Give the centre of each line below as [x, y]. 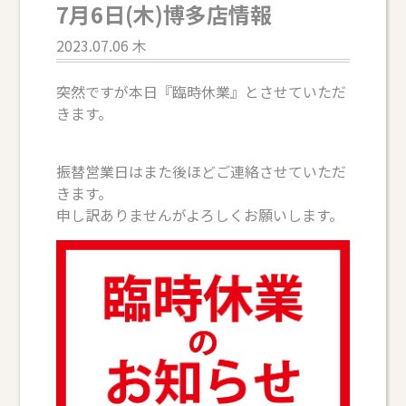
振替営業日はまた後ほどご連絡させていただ [202, 171]
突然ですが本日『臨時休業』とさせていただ [202, 91]
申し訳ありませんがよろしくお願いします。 [200, 214]
